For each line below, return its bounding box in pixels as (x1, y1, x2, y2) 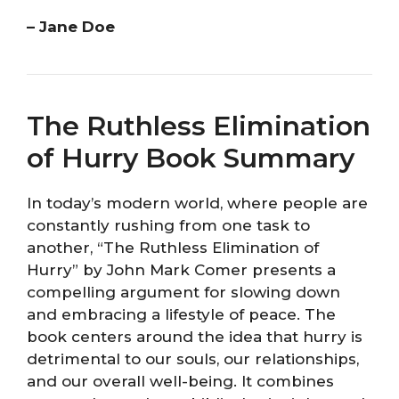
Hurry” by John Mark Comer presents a (27, 261, 336, 280)
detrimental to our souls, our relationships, (27, 350, 359, 369)
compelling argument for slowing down (27, 283, 340, 302)
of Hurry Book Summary (27, 142, 354, 175)
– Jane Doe (27, 18, 115, 37)
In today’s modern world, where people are (27, 194, 368, 213)
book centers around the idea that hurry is (27, 328, 362, 346)
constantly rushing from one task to (27, 216, 310, 235)
